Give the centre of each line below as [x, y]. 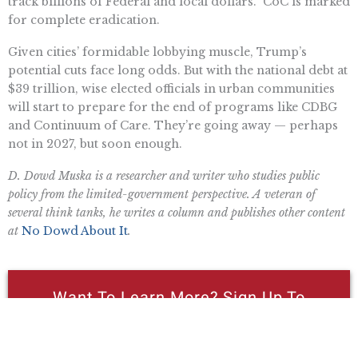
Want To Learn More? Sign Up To [179, 297]
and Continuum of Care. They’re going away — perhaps [173, 126]
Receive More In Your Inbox [179, 321]
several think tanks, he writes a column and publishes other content [177, 212]
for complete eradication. [84, 20]
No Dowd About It [75, 231]
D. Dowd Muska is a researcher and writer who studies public [164, 175]
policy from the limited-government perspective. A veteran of [162, 194]
